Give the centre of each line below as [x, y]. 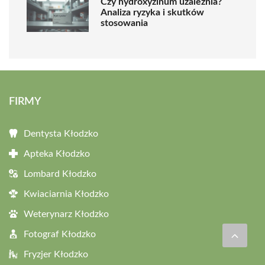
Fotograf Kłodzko [60, 234]
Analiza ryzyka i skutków [152, 13]
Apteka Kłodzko [57, 153]
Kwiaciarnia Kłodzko [66, 194]
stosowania [124, 23]
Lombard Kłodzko [60, 174]
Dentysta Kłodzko [61, 133]
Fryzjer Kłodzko [56, 254]
